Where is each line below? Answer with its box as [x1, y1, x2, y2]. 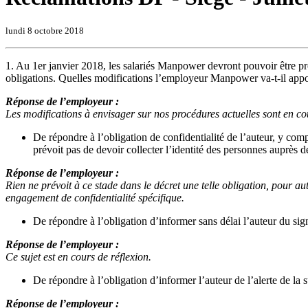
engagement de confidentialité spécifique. [5, 191, 184, 203]
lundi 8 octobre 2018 [5, 25, 84, 36]
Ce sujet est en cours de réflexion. [5, 250, 151, 263]
